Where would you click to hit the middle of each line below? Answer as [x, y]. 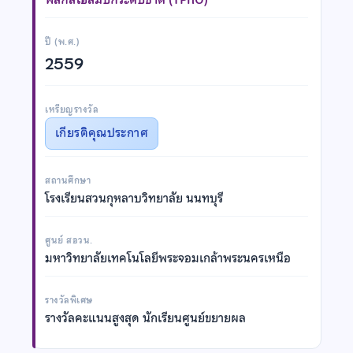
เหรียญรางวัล [72, 109]
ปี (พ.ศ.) [63, 41]
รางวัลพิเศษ [69, 300]
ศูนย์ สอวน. [69, 240]
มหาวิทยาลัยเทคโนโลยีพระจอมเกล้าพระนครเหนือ [168, 258]
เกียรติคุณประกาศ [102, 133]
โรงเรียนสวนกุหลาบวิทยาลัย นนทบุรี [134, 198]
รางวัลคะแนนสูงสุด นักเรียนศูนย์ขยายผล [145, 318]
